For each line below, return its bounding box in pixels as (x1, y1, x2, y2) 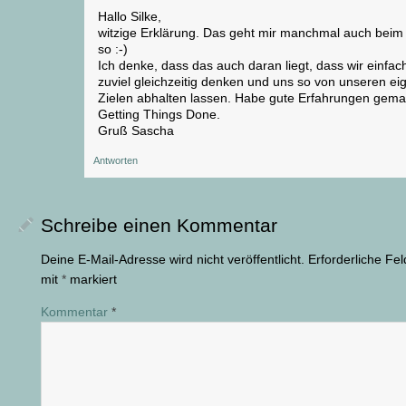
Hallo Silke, (98, 8, 161, 24)
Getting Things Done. (98, 106, 220, 121)
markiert (66, 271, 117, 286)
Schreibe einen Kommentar (41, 214, 277, 236)
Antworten (93, 154, 138, 166)
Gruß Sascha (98, 122, 174, 138)
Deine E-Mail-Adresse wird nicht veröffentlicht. (41, 251, 304, 266)
